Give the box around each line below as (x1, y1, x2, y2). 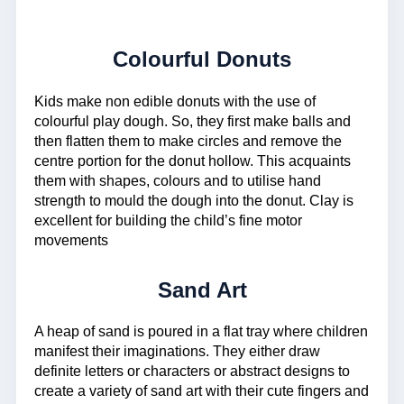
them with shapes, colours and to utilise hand (34, 172, 321, 188)
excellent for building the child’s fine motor (34, 212, 302, 228)
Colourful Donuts (113, 47, 291, 72)
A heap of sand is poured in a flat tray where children (34, 324, 368, 340)
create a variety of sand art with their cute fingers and (34, 383, 369, 399)
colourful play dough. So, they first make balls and (34, 113, 351, 129)
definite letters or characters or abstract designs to (34, 363, 350, 380)
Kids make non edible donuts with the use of (34, 93, 316, 109)
